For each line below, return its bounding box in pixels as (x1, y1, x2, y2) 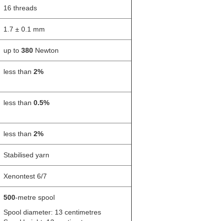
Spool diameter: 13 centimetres (3, 208, 101, 216)
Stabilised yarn (3, 150, 49, 159)
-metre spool (15, 193, 55, 201)
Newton (35, 46, 59, 54)
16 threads (3, 3, 37, 12)
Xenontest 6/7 (3, 172, 47, 180)
